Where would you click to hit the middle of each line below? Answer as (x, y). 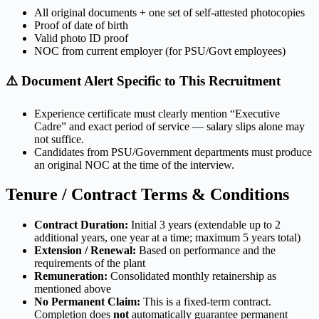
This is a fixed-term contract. (206, 302)
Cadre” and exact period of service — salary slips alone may (169, 126)
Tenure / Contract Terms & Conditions (147, 195)
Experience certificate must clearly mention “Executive (157, 113)
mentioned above (73, 289)
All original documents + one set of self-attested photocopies (169, 13)
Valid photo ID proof (81, 38)
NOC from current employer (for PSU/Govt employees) (160, 51)
